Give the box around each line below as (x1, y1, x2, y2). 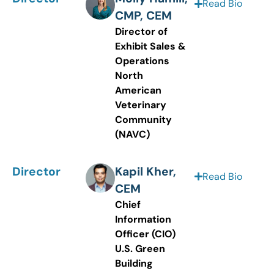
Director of (115, 25, 168, 39)
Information (115, 212, 171, 226)
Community (115, 113, 172, 127)
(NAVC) (115, 128, 150, 141)
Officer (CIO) (115, 227, 176, 240)
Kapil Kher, (115, 163, 176, 179)
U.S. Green (115, 242, 165, 255)
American (115, 84, 161, 97)
